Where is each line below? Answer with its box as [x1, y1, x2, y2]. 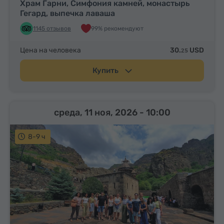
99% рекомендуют [91, 25, 143, 32]
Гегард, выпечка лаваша [20, 8, 115, 18]
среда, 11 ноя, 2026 [53, 106, 139, 118]
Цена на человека [20, 45, 81, 54]
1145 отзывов [33, 24, 71, 32]
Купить [92, 65, 120, 75]
